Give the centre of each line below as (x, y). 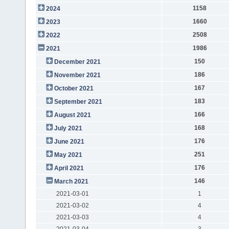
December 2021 (77, 62)
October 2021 (74, 88)
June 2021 (69, 141)
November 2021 (77, 75)
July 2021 (68, 128)
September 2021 (78, 101)
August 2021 (72, 115)
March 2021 (71, 181)
